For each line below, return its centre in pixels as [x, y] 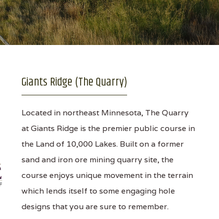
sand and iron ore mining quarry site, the [97, 160]
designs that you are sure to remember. [95, 207]
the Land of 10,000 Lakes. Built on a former [102, 144]
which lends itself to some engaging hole [98, 191]
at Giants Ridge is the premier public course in [108, 128]
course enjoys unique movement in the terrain [107, 175]
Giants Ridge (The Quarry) [74, 82]
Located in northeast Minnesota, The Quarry [105, 113]
